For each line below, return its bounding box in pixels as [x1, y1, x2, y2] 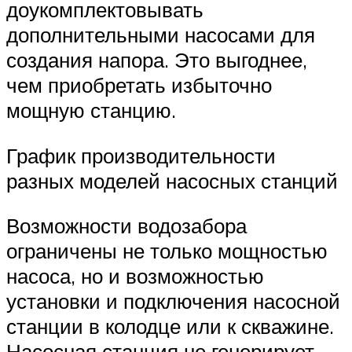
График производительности [6, 142, 276, 168]
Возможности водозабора [6, 213, 247, 239]
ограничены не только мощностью [6, 238, 328, 264]
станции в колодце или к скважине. [6, 313, 334, 339]
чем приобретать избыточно [6, 72, 272, 98]
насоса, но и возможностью [6, 263, 264, 289]
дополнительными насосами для [6, 22, 315, 48]
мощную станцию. [6, 97, 176, 123]
